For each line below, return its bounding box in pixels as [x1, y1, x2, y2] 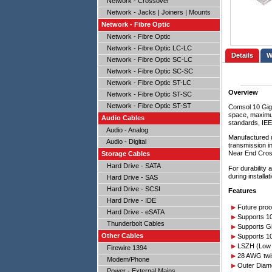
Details [231, 52, 253, 59]
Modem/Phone [101, 256, 149, 263]
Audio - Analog [101, 126, 148, 134]
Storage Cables [101, 150, 150, 157]
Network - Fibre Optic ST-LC [101, 79, 191, 86]
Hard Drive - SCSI [101, 185, 160, 192]
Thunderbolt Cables [101, 220, 165, 227]
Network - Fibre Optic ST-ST [101, 102, 191, 109]
